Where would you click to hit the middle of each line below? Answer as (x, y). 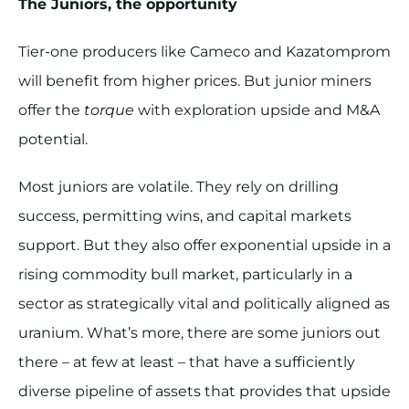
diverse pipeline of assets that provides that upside (204, 392)
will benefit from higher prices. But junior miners (195, 81)
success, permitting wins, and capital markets (185, 216)
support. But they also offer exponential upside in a (204, 246)
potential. (53, 140)
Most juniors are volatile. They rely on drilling (178, 187)
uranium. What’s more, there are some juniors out (199, 333)
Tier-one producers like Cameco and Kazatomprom (204, 52)
